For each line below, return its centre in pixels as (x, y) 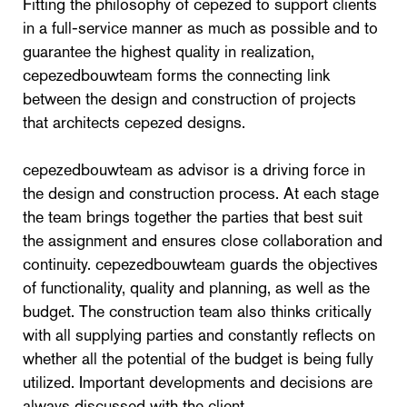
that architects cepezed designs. (134, 122)
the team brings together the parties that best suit (193, 217)
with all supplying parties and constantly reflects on (199, 335)
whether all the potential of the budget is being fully (198, 358)
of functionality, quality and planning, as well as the (196, 288)
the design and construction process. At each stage (201, 193)
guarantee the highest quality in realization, (169, 51)
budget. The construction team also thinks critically (197, 311)
